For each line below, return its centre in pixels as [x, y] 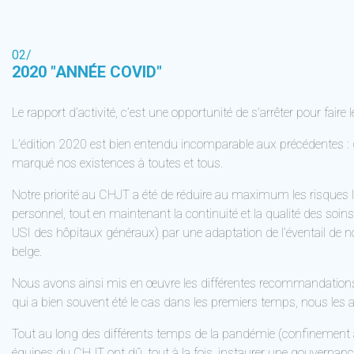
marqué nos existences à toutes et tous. [117, 163]
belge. [27, 252]
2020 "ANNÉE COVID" [87, 72]
